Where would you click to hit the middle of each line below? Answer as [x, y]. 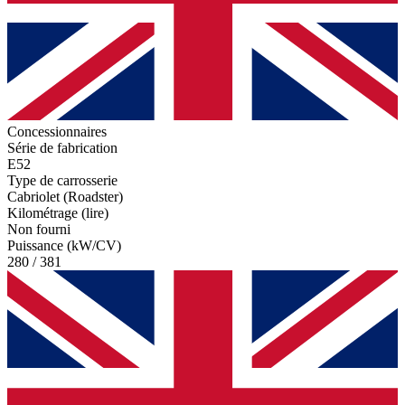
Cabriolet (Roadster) [65, 197]
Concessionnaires [57, 132]
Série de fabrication [62, 148]
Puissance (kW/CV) [64, 246]
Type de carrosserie [62, 181]
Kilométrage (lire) [58, 213]
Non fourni [39, 230]
